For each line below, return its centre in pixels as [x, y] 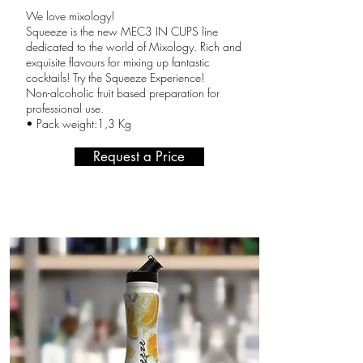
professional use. [64, 108]
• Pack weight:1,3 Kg [78, 124]
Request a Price [139, 156]
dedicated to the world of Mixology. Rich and [133, 47]
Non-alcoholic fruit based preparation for [122, 93]
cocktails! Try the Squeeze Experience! [115, 77]
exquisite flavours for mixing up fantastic [117, 62]
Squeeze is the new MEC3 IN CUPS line [122, 31]
